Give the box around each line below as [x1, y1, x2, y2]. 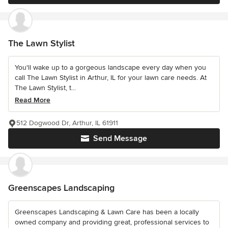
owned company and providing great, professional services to [15, 217, 209, 226]
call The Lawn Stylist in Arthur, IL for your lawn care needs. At [15, 73, 207, 82]
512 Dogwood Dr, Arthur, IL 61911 [16, 118, 118, 127]
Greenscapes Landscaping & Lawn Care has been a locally [15, 207, 199, 216]
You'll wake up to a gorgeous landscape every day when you [15, 63, 206, 72]
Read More [15, 95, 50, 104]
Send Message [93, 133, 147, 144]
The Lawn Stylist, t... [15, 83, 76, 92]
